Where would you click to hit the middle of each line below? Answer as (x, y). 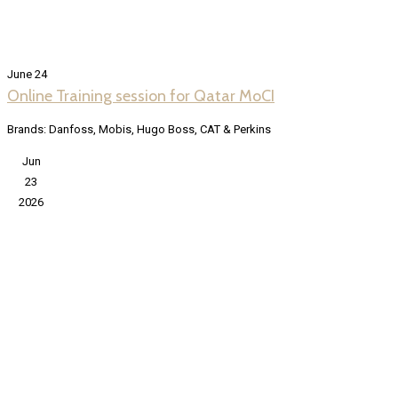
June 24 (27, 75)
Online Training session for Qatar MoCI (141, 96)
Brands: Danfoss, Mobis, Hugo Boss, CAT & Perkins (139, 130)
